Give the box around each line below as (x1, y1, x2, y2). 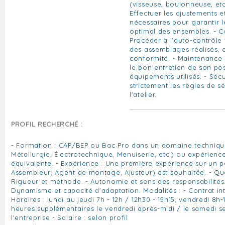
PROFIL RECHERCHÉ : (11, 120, 83, 128)
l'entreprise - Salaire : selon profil (11, 213, 128, 221)
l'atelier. (130, 90, 157, 98)
